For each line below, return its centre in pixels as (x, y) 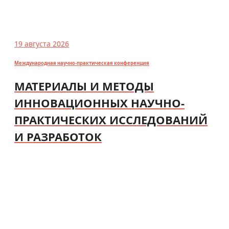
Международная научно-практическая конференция (82, 63)
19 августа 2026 (42, 44)
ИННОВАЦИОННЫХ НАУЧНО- (99, 102)
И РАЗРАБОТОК (58, 136)
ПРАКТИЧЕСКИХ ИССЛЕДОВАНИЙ (111, 119)
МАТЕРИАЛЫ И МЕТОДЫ (84, 86)
